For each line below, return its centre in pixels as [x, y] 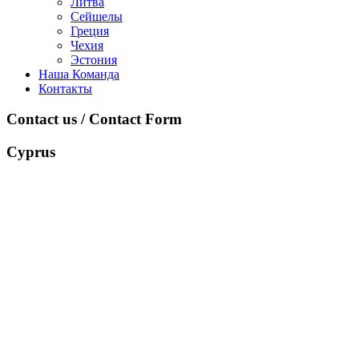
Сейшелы [97, 16]
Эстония [94, 59]
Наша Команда [79, 74]
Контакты [65, 88]
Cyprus [31, 152]
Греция [90, 30]
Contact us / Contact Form [94, 119]
